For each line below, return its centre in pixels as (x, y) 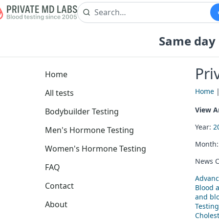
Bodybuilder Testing (82, 111)
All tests (59, 93)
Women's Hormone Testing (96, 148)
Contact (59, 186)
